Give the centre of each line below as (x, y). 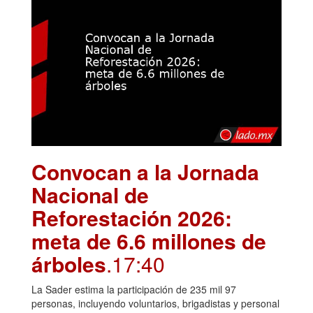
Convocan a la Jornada (145, 172)
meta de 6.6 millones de (149, 241)
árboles (69, 264)
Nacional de (90, 195)
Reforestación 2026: (132, 218)
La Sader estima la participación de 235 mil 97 (134, 290)
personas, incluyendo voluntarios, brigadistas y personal (155, 304)
